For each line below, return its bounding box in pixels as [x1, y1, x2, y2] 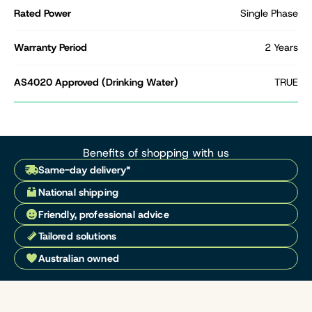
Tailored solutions [38, 229, 117, 244]
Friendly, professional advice [38, 207, 169, 221]
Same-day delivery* [38, 163, 132, 178]
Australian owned [38, 251, 119, 265]
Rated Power [14, 6, 71, 20]
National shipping [38, 185, 118, 199]
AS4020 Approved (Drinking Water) [14, 75, 178, 90]
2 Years [265, 40, 298, 55]
